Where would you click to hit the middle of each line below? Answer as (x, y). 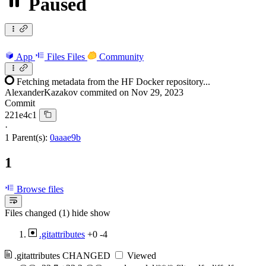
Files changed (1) (37, 213)
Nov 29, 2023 (157, 92)
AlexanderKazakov (41, 92)
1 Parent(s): (26, 138)
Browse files (39, 189)
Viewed (140, 256)
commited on (106, 92)
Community (121, 56)
